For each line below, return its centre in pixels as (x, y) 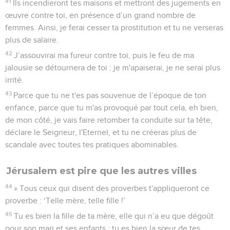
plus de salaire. (32, 40)
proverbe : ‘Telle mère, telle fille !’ (65, 200)
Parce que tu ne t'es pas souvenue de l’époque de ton (110, 95)
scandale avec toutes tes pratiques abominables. (92, 145)
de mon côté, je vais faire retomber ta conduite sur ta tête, (109, 120)
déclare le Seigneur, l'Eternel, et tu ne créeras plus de (101, 132)
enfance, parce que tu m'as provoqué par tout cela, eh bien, (112, 108)
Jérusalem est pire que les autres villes (101, 171)
